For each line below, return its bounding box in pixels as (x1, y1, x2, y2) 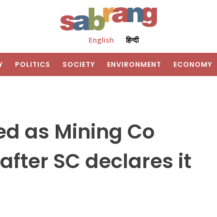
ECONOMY (173, 60, 212, 70)
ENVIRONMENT (107, 60, 161, 70)
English (88, 35, 114, 45)
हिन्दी (125, 35, 139, 45)
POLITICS (15, 60, 50, 70)
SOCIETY (62, 60, 95, 70)
